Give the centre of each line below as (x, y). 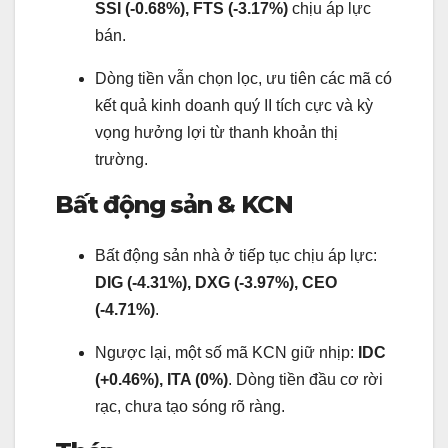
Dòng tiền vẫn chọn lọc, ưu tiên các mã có (243, 78)
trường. (121, 159)
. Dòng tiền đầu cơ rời (305, 380)
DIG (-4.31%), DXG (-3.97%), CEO (216, 283)
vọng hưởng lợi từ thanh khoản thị (216, 132)
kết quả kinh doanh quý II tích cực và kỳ (234, 105)
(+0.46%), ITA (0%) (161, 380)
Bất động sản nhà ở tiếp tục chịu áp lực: (236, 256)
